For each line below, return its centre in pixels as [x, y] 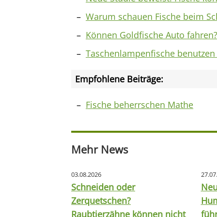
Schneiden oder [103, 187]
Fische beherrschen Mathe [139, 105]
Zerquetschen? [101, 201]
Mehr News [100, 149]
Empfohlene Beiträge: [119, 79]
